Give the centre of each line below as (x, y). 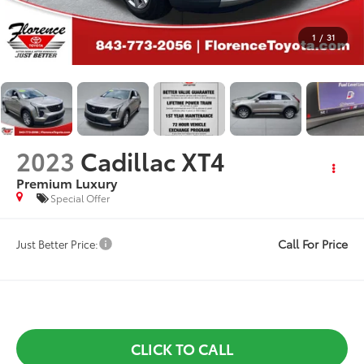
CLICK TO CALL (182, 348)
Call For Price (312, 243)
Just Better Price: (58, 243)
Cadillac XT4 (153, 160)
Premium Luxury (67, 182)
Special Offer (80, 198)
